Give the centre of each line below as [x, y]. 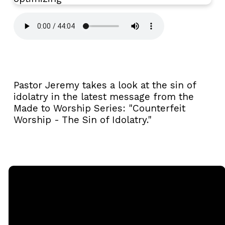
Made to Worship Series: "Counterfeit [99, 108]
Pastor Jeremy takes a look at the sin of [105, 85]
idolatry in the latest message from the [104, 96]
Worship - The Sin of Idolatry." [83, 120]
